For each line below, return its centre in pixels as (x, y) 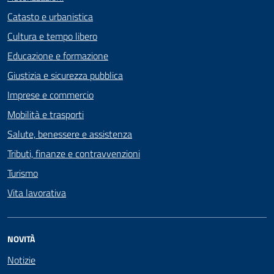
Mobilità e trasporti (46, 114)
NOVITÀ (21, 239)
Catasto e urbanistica (50, 17)
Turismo (23, 173)
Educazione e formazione (58, 56)
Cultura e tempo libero (52, 36)
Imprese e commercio (50, 95)
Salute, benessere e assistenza (70, 134)
